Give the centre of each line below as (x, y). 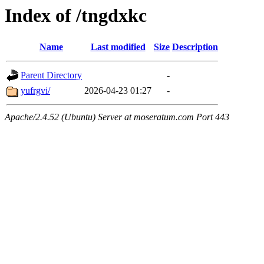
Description (195, 47)
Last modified (118, 47)
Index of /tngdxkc (76, 15)
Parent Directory (51, 75)
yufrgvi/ (35, 91)
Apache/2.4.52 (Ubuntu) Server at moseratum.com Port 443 (117, 117)
